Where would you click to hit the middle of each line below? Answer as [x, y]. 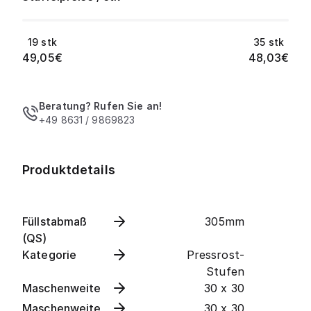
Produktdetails [69, 170]
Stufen [225, 271]
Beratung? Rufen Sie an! [101, 106]
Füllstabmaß [55, 221]
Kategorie [50, 255]
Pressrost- [215, 255]
